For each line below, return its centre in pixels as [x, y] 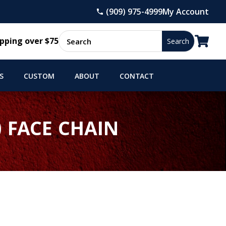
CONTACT [136, 77]
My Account [186, 11]
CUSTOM [39, 77]
